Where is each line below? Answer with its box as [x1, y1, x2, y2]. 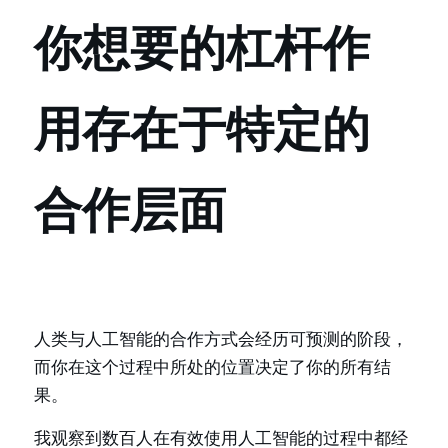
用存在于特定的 [34, 100, 370, 158]
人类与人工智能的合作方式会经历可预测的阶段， [34, 329, 408, 349]
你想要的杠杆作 [34, 19, 370, 77]
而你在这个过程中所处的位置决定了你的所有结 [34, 357, 391, 377]
